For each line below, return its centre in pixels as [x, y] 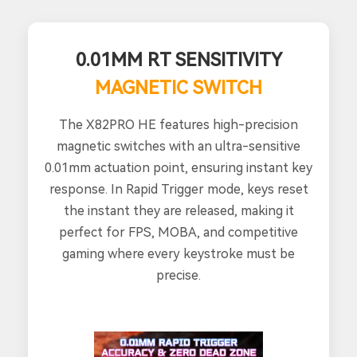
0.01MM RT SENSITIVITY [178, 60]
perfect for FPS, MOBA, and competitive [178, 233]
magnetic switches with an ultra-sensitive [178, 147]
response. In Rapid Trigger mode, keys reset [178, 190]
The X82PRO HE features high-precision [178, 125]
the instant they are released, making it [178, 211]
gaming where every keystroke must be [178, 254]
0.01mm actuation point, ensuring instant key [178, 168]
